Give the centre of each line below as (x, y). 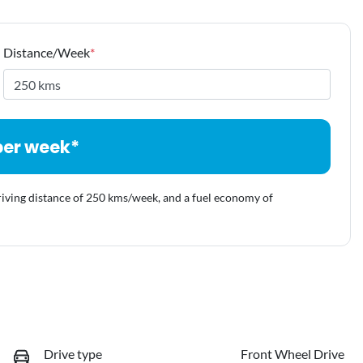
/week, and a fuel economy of (201, 198)
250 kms (107, 198)
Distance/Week (47, 53)
